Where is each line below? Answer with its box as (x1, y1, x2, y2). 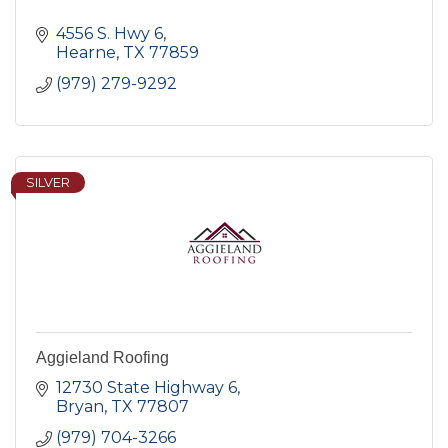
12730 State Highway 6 (56, 377, 237, 397)
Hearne (56, 42, 116, 62)
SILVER (26, 174, 70, 190)
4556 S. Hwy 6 (56, 23, 163, 43)
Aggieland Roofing (36, 348, 169, 366)
